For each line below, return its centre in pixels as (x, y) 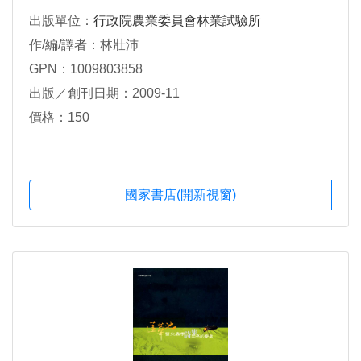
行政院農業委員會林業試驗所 (177, 21)
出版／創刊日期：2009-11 (104, 93)
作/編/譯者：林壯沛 (84, 45)
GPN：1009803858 (86, 69)
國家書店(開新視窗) (180, 195)
